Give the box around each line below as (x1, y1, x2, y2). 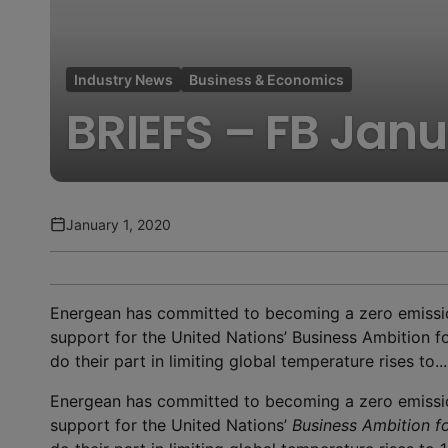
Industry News (74, 70, 173, 88)
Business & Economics (189, 70, 344, 88)
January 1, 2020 (66, 215, 171, 233)
